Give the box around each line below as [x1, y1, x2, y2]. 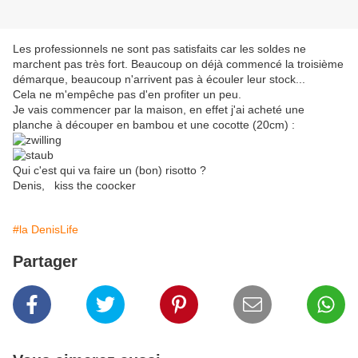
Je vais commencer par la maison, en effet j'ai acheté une [13, 103, 304, 117]
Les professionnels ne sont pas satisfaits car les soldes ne [13, 42, 306, 56]
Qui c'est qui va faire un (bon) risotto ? [13, 164, 206, 177]
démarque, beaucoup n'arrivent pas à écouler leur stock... [13, 73, 308, 86]
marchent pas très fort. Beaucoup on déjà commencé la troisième [13, 58, 344, 71]
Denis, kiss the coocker [13, 179, 139, 193]
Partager [13, 253, 78, 271]
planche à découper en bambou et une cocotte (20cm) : [13, 118, 295, 132]
